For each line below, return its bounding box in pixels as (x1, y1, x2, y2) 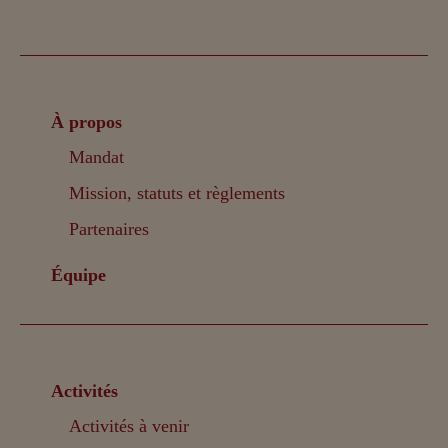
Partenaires (69, 218, 150, 239)
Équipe (51, 264, 107, 285)
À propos (51, 111, 123, 132)
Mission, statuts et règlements (69, 182, 286, 203)
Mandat (69, 146, 125, 167)
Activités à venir (69, 415, 190, 436)
